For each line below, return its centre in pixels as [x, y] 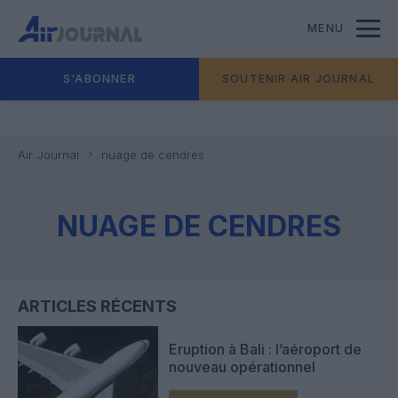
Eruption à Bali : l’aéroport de [265, 349]
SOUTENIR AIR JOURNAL [298, 79]
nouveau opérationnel [242, 366]
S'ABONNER [99, 79]
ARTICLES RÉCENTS [97, 306]
